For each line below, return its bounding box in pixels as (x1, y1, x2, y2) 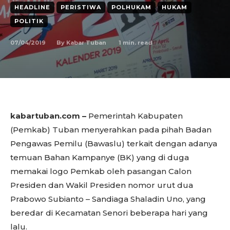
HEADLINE (14, 4, 50, 11)
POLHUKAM (111, 4, 151, 11)
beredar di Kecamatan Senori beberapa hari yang (10, 208, 208, 218)
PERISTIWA (61, 4, 101, 11)
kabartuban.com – (10, 111, 86, 121)
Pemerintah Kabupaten (86, 111, 183, 121)
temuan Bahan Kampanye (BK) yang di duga (10, 152, 189, 162)
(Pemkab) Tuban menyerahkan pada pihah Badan (10, 125, 212, 135)
